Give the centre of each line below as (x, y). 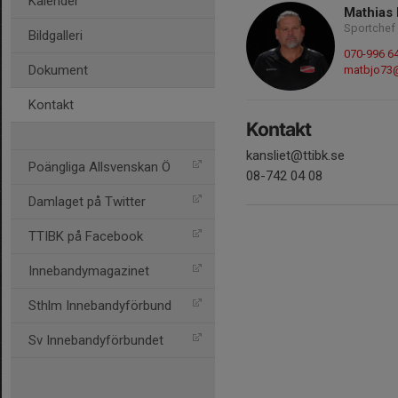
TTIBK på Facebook (86, 236)
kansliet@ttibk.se (295, 155)
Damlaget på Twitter (87, 202)
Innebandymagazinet (89, 271)
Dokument (58, 70)
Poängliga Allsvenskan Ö (99, 167)
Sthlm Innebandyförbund (100, 306)
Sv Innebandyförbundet (96, 340)
